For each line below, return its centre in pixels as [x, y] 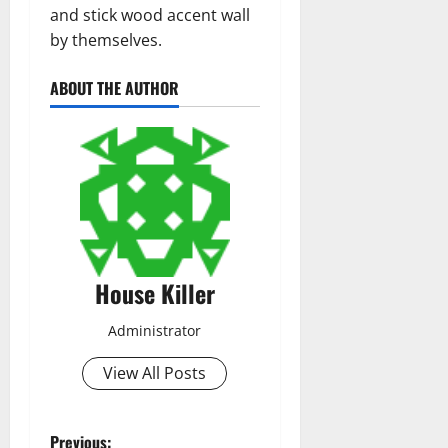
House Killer [154, 292]
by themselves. [106, 39]
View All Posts [155, 372]
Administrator [155, 330]
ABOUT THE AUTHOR [114, 87]
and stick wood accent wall [150, 14]
